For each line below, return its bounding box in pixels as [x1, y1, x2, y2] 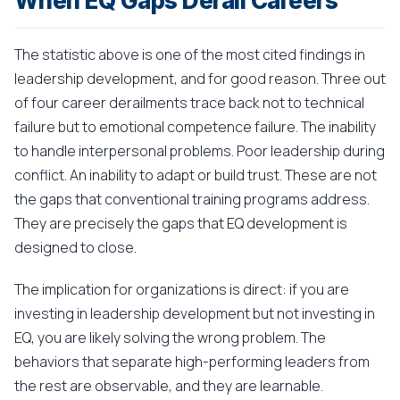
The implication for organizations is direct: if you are [14, 279, 349, 299]
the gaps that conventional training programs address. [14, 189, 370, 209]
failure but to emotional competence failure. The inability [14, 117, 376, 137]
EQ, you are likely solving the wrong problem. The [14, 328, 326, 347]
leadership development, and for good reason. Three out [14, 69, 386, 88]
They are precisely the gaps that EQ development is [14, 213, 347, 233]
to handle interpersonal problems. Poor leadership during [14, 141, 385, 161]
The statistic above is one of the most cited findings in [14, 45, 365, 64]
